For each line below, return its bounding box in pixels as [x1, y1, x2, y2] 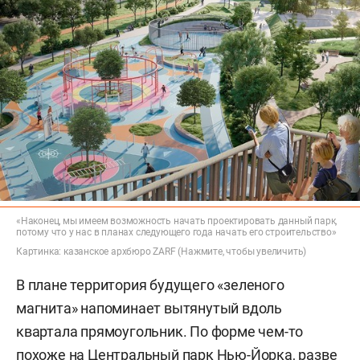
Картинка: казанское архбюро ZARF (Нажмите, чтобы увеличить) [16, 246, 307, 258]
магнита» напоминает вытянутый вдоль [16, 300, 282, 317]
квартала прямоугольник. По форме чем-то [16, 323, 304, 341]
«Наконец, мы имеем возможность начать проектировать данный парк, [16, 215, 337, 227]
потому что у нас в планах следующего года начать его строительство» [16, 227, 337, 239]
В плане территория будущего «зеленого [16, 276, 284, 294]
